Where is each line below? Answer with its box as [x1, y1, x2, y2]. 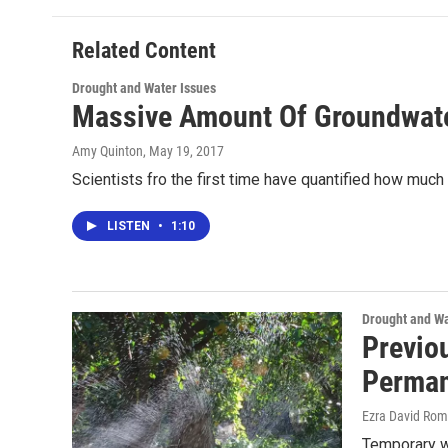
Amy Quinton [72, 142, 143, 159]
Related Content [72, 37, 216, 63]
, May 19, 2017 [143, 142, 224, 159]
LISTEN [107, 218, 153, 233]
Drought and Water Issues [72, 79, 216, 96]
